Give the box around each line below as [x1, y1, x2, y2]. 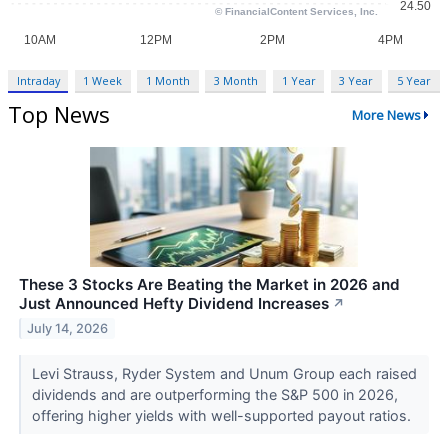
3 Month [213, 73, 258, 89]
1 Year [281, 73, 316, 89]
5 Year [396, 73, 431, 89]
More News [351, 105, 421, 124]
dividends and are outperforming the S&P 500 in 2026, [31, 386, 398, 404]
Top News [8, 99, 110, 130]
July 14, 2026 [27, 320, 109, 336]
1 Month [146, 73, 191, 89]
